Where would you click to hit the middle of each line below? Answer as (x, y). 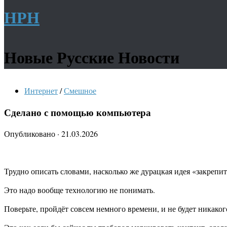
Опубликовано (31, 134)
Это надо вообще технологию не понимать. (80, 190)
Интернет (41, 90)
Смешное (80, 90)
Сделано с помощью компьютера (78, 112)
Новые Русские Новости (92, 57)
